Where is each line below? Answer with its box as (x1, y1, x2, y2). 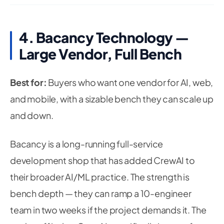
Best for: (10, 76, 47, 88)
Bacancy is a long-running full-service (10, 138, 163, 149)
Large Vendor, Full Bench (19, 45, 181, 62)
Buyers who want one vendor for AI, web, (46, 76, 213, 88)
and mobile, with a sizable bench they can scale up (10, 93, 214, 104)
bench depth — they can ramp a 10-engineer (10, 187, 191, 199)
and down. (10, 109, 53, 121)
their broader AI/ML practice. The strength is (10, 171, 189, 182)
